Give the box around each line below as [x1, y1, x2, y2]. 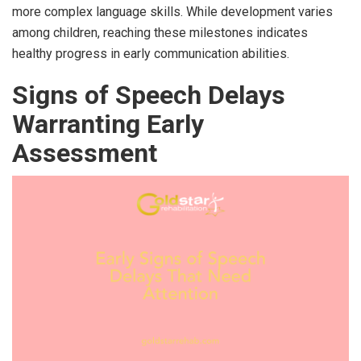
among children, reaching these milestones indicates [12, 24, 308, 40]
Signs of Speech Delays [12, 79, 285, 110]
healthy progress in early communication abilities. [12, 45, 289, 61]
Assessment [12, 137, 157, 168]
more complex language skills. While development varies [12, 3, 333, 19]
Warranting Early [12, 108, 204, 139]
